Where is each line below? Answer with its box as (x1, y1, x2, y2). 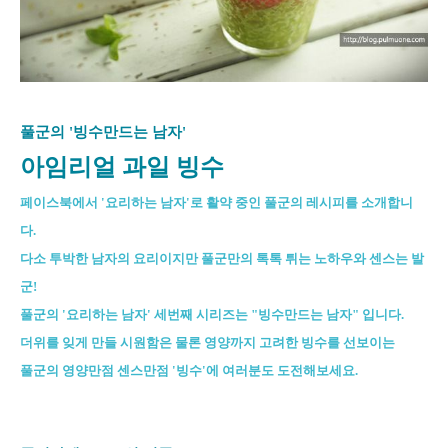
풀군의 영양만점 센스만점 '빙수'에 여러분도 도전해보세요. (20, 362, 358, 378)
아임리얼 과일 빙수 (20, 153, 224, 180)
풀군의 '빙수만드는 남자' (20, 123, 186, 140)
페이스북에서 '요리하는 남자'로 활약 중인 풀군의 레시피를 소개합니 (20, 194, 413, 210)
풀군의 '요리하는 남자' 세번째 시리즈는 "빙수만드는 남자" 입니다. (20, 306, 404, 322)
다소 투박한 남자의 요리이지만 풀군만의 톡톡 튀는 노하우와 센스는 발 (20, 250, 424, 266)
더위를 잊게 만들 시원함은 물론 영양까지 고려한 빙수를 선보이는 (20, 334, 395, 350)
